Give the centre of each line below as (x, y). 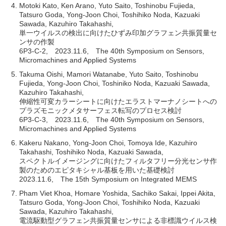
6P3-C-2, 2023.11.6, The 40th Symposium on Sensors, (112, 51)
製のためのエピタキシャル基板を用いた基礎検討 (97, 170)
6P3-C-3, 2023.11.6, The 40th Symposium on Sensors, (112, 119)
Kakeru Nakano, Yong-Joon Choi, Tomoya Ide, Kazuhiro (108, 143)
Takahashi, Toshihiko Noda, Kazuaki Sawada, (92, 152)
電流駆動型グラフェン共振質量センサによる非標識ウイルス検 (118, 220)
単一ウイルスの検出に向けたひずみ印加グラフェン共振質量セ (118, 33)
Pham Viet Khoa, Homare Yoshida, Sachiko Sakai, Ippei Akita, (118, 193)
